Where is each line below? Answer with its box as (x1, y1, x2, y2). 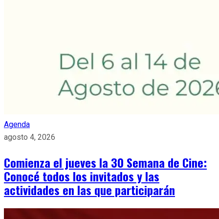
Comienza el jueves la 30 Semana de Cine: (4, 153, 207, 171)
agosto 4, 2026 (4, 132, 55, 142)
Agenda (4, 119, 30, 129)
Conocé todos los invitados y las (4, 167, 159, 185)
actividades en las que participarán (4, 180, 175, 198)
